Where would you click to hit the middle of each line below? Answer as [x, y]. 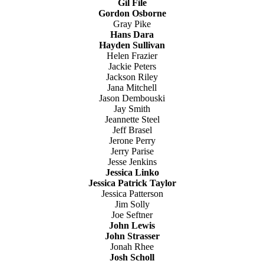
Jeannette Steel [132, 120]
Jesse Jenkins [132, 162]
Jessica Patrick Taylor [132, 183]
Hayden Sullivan [132, 45]
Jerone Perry [132, 141]
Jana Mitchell [132, 88]
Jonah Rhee [132, 247]
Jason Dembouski [132, 98]
